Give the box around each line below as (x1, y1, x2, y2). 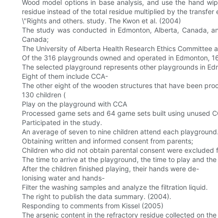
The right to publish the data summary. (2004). (22, 192, 171, 201)
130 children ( (22, 91, 66, 99)
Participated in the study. (22, 118, 102, 127)
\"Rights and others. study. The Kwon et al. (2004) (22, 17, 181, 25)
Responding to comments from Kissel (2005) (22, 201, 163, 210)
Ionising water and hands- (22, 174, 105, 182)
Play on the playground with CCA (22, 100, 127, 109)
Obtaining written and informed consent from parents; (22, 137, 193, 145)
